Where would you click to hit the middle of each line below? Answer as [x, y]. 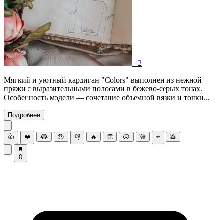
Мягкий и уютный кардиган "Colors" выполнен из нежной [103, 80]
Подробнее [24, 115]
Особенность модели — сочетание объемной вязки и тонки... [107, 97]
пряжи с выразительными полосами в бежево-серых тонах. [103, 88]
